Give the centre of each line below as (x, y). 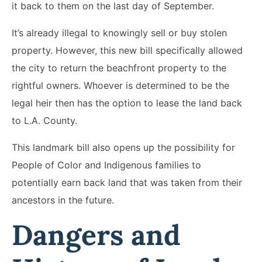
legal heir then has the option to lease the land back (127, 103)
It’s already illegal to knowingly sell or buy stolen (119, 32)
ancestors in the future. (63, 200)
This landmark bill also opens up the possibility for (123, 147)
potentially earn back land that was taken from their (127, 182)
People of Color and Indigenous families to (106, 165)
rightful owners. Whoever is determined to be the (120, 85)
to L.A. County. (44, 120)
